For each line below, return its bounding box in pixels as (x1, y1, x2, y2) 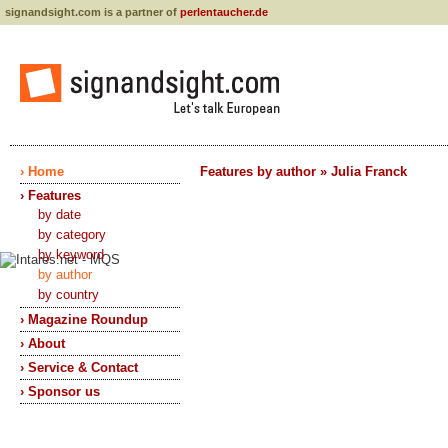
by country (38, 287, 99, 302)
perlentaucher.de (180, 6, 268, 18)
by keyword (38, 247, 104, 262)
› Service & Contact (20, 360, 138, 375)
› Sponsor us (20, 384, 100, 399)
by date (38, 207, 81, 222)
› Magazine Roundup (20, 312, 148, 327)
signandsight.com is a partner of (5, 6, 180, 18)
